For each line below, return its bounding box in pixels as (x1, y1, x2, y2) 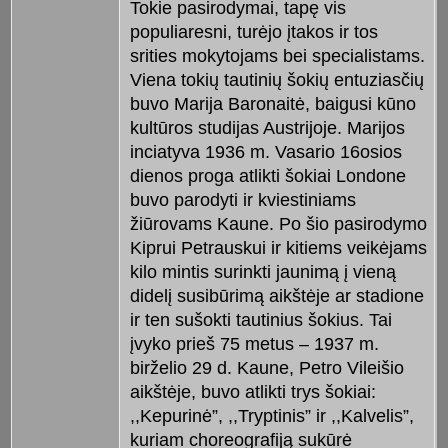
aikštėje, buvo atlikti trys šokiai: (129, 382, 376, 403)
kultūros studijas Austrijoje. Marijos (129, 118, 405, 139)
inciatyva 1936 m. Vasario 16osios (129, 142, 402, 163)
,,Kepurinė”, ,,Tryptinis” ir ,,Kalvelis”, (129, 406, 414, 427)
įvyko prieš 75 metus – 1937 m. (129, 334, 379, 355)
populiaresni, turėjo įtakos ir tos (129, 22, 378, 43)
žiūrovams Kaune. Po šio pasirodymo (129, 214, 427, 235)
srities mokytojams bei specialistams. (129, 46, 425, 67)
